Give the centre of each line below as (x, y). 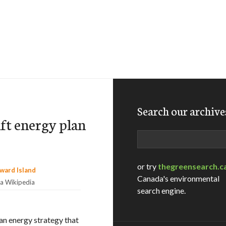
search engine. (161, 190)
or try (148, 166)
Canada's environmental (178, 178)
